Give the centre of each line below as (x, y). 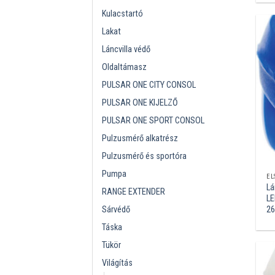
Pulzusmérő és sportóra (144, 156)
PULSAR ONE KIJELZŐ (140, 103)
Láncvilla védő (126, 49)
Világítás (117, 263)
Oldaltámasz (124, 67)
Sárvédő (116, 209)
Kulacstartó (122, 14)
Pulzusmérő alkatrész (140, 138)
